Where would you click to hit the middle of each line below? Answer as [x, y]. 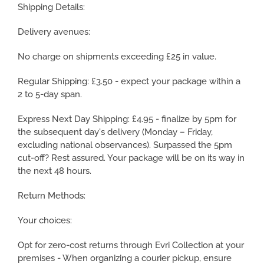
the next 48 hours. [55, 171]
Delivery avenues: [54, 32]
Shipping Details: [51, 7]
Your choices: [45, 220]
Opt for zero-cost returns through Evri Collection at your [131, 245]
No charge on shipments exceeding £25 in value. [117, 57]
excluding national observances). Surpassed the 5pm [125, 145]
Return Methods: [52, 196]
